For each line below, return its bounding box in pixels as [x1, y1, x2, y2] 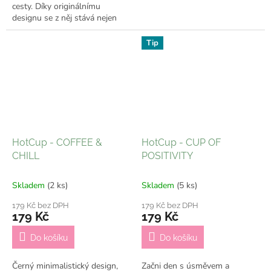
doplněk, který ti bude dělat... [12, 35, 120, 47]
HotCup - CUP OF [142, 136, 221, 148]
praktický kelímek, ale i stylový [12, 24, 125, 36]
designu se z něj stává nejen [12, 12, 117, 24]
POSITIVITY [142, 149, 193, 162]
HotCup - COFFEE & [12, 136, 102, 148]
